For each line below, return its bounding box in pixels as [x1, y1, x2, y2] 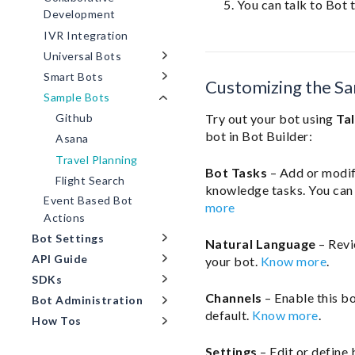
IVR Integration [44, 28, 128, 42]
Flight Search [55, 174, 125, 188]
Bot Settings [32, 231, 104, 246]
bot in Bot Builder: [204, 128, 313, 143]
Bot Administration [32, 293, 143, 307]
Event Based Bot [44, 193, 133, 208]
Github [55, 111, 93, 125]
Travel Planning [55, 153, 138, 167]
